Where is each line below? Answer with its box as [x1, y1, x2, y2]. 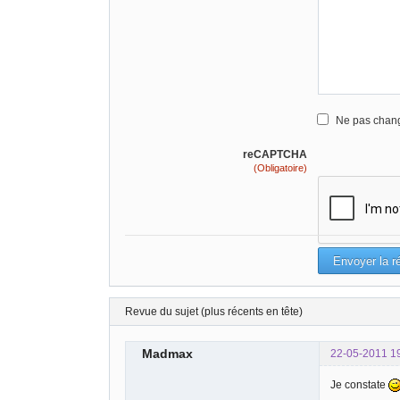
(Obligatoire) [254, 162, 307, 174]
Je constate [330, 378, 388, 391]
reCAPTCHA [243, 148, 307, 162]
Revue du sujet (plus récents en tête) [125, 305, 303, 318]
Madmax [142, 346, 193, 361]
